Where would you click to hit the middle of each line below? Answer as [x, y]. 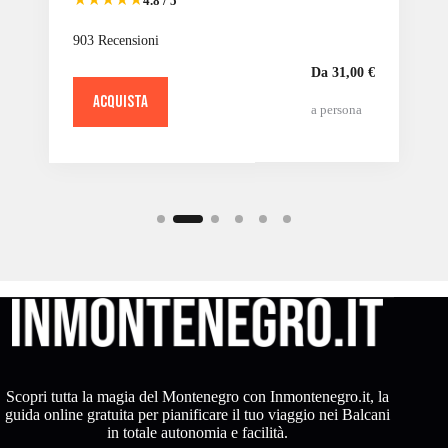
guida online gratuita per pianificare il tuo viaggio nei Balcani [197, 414]
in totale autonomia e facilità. [197, 432]
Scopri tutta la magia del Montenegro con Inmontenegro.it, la [197, 396]
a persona [336, 109]
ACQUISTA [120, 101]
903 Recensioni [116, 40]
